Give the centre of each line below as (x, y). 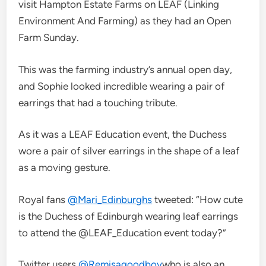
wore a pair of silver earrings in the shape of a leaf (129, 151)
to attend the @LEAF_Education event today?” (123, 232)
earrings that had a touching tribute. (98, 102)
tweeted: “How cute (198, 199)
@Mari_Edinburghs (110, 199)
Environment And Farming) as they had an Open (125, 21)
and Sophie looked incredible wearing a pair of (122, 86)
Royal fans (43, 199)
